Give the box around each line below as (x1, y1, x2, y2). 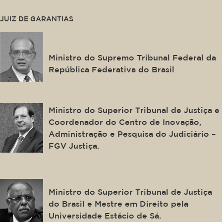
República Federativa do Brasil (49, 64, 175, 74)
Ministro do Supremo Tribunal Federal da (49, 53, 217, 62)
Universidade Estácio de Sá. (49, 211, 162, 221)
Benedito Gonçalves (49, 172, 154, 185)
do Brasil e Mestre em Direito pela (49, 199, 189, 209)
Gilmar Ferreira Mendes (49, 38, 171, 50)
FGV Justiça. (49, 141, 100, 151)
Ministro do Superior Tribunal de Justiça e (49, 106, 220, 115)
